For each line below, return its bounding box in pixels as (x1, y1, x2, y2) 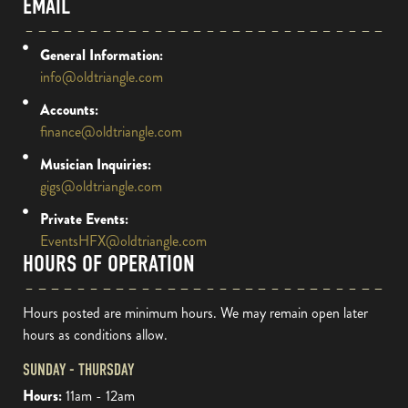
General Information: (39, 44, 163, 66)
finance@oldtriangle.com (39, 120, 182, 142)
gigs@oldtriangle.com (39, 175, 162, 197)
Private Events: (39, 208, 128, 229)
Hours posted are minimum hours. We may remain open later (23, 301, 368, 323)
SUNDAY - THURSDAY (23, 360, 134, 380)
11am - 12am (62, 384, 135, 406)
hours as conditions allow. (23, 323, 168, 345)
